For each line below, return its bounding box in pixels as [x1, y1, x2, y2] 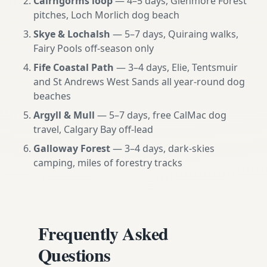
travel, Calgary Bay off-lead [33, 123, 153, 136]
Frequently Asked [38, 220, 169, 246]
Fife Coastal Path [33, 61, 114, 74]
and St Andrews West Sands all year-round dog [33, 75, 245, 88]
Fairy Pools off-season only [33, 42, 154, 55]
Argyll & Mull [33, 108, 95, 122]
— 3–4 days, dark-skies [110, 142, 215, 155]
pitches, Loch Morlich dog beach [33, 8, 179, 21]
